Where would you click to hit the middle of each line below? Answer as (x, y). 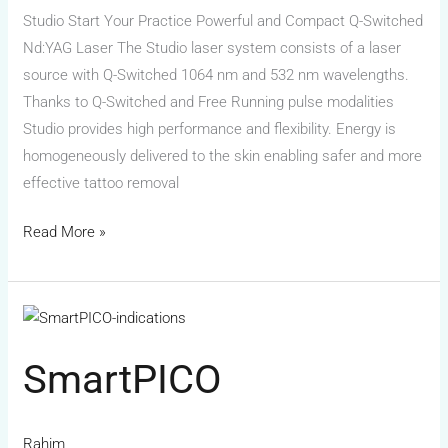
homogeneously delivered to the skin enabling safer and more (223, 155)
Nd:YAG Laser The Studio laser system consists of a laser (212, 47)
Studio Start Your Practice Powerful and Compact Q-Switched (223, 20)
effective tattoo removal (101, 182)
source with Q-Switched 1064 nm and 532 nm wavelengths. (216, 74)
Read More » (65, 232)
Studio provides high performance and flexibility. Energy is (210, 128)
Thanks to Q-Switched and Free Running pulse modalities (209, 101)
